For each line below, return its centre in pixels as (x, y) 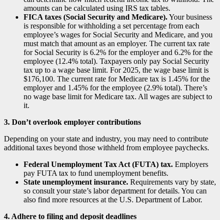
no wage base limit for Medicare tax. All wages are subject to (118, 96)
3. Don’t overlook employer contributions (72, 122)
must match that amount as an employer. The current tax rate (117, 43)
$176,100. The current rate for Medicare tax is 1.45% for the (117, 79)
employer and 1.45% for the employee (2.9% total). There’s (115, 87)
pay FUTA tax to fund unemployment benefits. (96, 173)
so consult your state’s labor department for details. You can (115, 191)
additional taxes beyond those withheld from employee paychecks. (107, 147)
